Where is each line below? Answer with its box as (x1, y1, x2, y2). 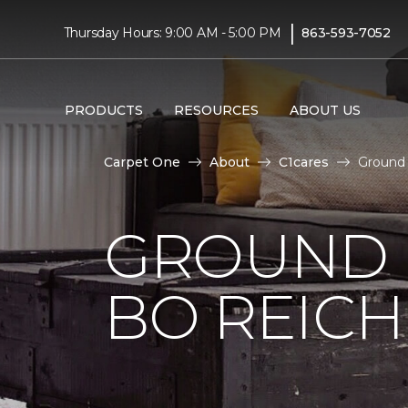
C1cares (279, 154, 329, 170)
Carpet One (104, 154, 180, 170)
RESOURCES (173, 101, 259, 118)
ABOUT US (289, 101, 361, 118)
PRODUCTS (64, 101, 143, 118)
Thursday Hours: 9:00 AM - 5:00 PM (63, 24, 281, 41)
